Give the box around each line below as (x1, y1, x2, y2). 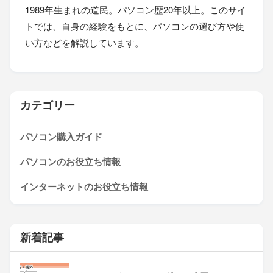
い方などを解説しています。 (25, 36, 144, 49)
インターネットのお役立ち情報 (20, 180, 148, 194)
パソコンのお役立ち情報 (20, 155, 121, 169)
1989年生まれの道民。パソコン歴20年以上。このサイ (25, 3, 246, 16)
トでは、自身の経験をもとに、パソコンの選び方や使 (25, 19, 244, 33)
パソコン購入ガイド (20, 130, 102, 144)
